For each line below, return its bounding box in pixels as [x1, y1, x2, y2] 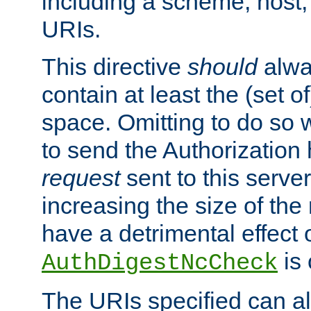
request [42, 165, 120, 192]
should [187, 53, 258, 81]
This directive [42, 53, 187, 81]
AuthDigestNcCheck [42, 250, 278, 277]
